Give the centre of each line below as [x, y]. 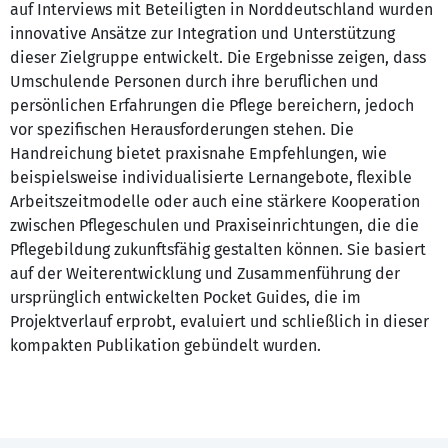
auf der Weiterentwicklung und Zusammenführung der [205, 274]
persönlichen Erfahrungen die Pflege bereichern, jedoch [212, 106]
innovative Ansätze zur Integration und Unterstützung [202, 34]
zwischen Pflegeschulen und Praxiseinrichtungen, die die [214, 226]
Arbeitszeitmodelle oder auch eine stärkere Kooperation [215, 202]
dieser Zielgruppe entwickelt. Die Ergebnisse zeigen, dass [218, 58]
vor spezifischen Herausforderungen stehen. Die [182, 130]
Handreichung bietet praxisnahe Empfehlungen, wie [198, 154]
